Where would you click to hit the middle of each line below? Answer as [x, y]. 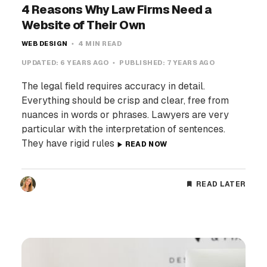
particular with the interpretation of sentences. [123, 129]
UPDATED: [41, 63]
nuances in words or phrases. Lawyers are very [125, 115]
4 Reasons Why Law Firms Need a [117, 10]
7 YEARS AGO [191, 63]
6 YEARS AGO [86, 63]
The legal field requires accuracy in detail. [113, 86]
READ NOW [146, 145]
